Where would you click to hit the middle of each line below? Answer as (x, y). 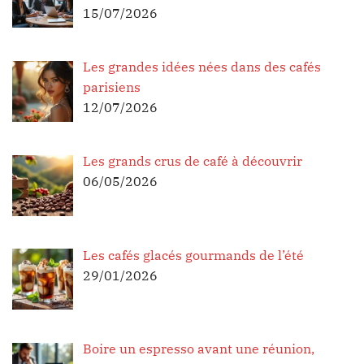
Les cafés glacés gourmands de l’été (193, 255)
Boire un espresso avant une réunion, (199, 349)
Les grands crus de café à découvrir (193, 160)
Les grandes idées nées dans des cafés (202, 66)
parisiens (112, 87)
